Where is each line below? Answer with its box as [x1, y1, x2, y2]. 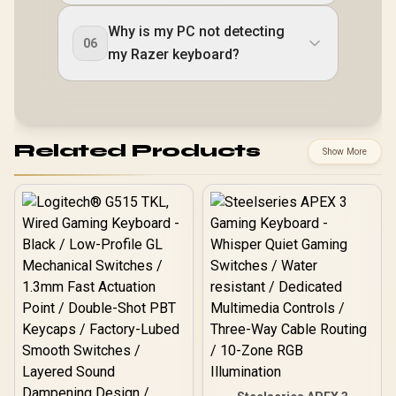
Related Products [14, 140, 260, 163]
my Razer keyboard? [108, 45, 240, 63]
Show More [323, 145, 367, 157]
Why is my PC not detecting [108, 22, 285, 40]
